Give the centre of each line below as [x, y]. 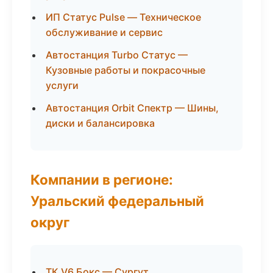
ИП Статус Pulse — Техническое [123, 17]
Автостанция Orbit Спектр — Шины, [132, 108]
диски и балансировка [100, 123]
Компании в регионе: [102, 179]
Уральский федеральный [117, 201]
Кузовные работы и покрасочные [126, 70]
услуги [62, 85]
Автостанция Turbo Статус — [117, 55]
